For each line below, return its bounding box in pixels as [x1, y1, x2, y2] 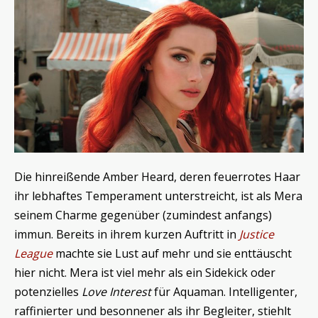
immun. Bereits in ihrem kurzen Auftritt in [14, 226, 239, 243]
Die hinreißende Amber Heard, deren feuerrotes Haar [14, 169, 300, 185]
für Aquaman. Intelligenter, [151, 284, 297, 300]
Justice [239, 226, 274, 243]
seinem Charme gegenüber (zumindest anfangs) [14, 207, 272, 224]
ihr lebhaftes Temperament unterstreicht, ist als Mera [14, 188, 302, 204]
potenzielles [14, 284, 82, 300]
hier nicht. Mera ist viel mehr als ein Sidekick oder [14, 265, 275, 281]
